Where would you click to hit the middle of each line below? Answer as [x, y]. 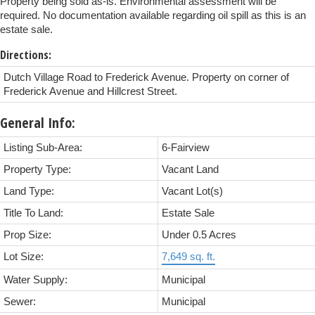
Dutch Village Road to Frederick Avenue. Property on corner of [146, 78]
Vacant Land [190, 170]
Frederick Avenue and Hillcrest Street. [90, 92]
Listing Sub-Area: [43, 148]
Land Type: [29, 192]
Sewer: [20, 302]
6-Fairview [186, 148]
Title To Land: [33, 213]
